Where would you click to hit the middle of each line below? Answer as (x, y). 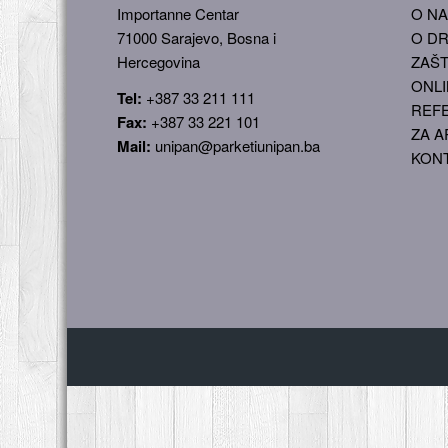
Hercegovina (159, 61)
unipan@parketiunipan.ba (238, 146)
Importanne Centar (178, 13)
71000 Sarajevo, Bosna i (197, 37)
